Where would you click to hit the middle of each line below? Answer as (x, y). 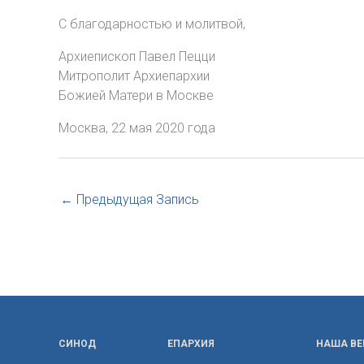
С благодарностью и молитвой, (152, 24)
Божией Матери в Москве (136, 95)
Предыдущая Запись (136, 199)
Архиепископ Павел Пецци (137, 56)
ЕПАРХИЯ (191, 344)
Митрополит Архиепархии (134, 76)
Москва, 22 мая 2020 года (137, 128)
